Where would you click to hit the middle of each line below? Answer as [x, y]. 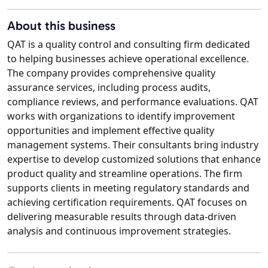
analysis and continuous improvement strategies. [119, 231]
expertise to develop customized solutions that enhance [134, 159]
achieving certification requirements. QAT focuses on [127, 202]
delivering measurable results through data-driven [122, 217]
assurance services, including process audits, [109, 88]
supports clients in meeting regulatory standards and [128, 188]
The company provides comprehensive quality [111, 73]
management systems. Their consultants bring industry [133, 145]
